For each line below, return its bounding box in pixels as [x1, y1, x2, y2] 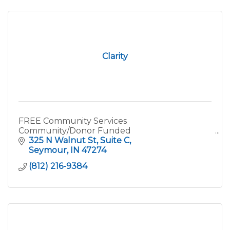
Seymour [29, 145, 67, 155]
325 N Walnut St [29, 135, 97, 145]
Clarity [102, 51, 128, 61]
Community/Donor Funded [18, 125, 131, 136]
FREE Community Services [18, 116, 127, 126]
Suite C [100, 135, 129, 145]
